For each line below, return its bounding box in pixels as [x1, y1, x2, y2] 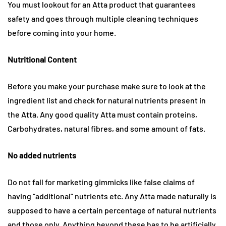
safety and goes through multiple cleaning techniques [8, 13, 198, 23]
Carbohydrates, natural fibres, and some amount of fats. [8, 123, 205, 133]
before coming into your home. [8, 27, 116, 37]
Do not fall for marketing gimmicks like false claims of [8, 177, 195, 187]
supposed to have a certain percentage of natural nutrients [8, 205, 216, 215]
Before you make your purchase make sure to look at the [8, 81, 206, 91]
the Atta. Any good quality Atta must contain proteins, [8, 109, 197, 119]
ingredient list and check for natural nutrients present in [8, 95, 206, 105]
